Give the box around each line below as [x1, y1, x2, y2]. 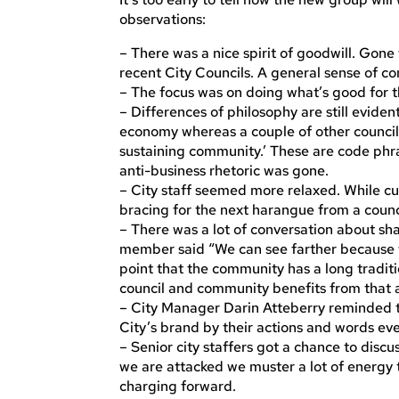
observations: [119, 10, 207, 29]
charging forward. [119, 377, 237, 396]
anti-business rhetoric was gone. [119, 161, 330, 181]
